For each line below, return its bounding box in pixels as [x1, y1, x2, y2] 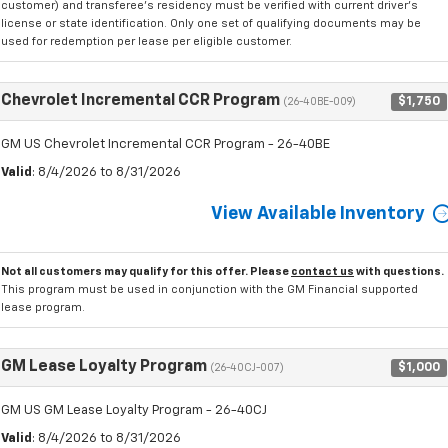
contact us [291, 266, 354, 278]
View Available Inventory [211, 205, 425, 224]
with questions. [354, 266, 444, 278]
